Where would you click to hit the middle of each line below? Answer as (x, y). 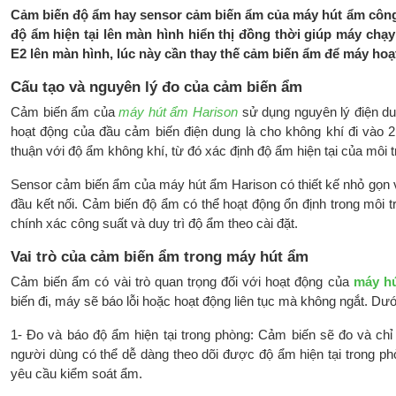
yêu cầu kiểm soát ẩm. (76, 374)
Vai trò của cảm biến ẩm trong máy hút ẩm (160, 256)
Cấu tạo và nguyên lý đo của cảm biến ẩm (156, 87)
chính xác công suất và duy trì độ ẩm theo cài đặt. (154, 224)
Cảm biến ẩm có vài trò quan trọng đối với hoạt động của (182, 282)
